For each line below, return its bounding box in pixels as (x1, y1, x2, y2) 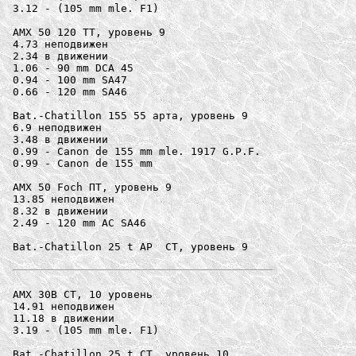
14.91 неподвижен (13, 300, 114, 312)
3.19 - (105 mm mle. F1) (13, 323, 165, 336)
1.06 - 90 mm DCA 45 (13, 61, 133, 74)
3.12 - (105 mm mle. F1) (13, 2, 159, 14)
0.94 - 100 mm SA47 (13, 73, 127, 86)
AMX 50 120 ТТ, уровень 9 (13, 25, 165, 38)
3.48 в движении (13, 133, 108, 145)
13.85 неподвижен (13, 192, 114, 205)
